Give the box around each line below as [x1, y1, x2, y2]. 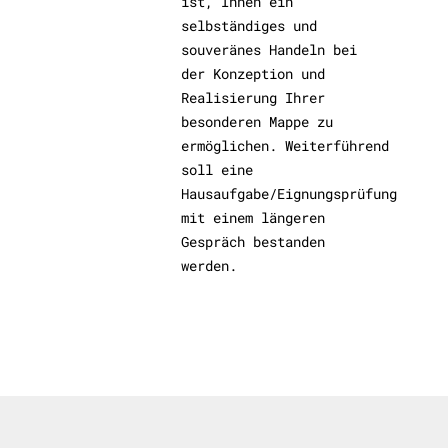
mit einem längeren [181, 208, 326, 228]
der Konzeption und [181, 64, 326, 84]
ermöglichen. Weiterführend [181, 136, 390, 156]
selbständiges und [181, 16, 318, 36]
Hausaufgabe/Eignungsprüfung [181, 184, 398, 204]
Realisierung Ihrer [181, 88, 326, 108]
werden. [181, 256, 238, 276]
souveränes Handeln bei [181, 40, 358, 60]
